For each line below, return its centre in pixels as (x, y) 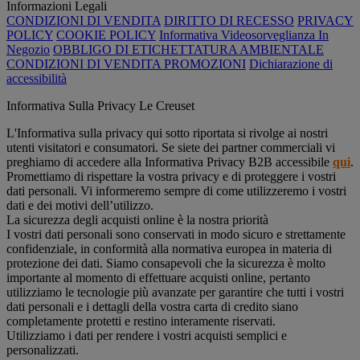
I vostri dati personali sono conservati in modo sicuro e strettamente (176, 234)
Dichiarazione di (291, 63)
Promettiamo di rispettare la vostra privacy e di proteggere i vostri (171, 176)
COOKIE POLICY (106, 35)
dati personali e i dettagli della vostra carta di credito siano (152, 306)
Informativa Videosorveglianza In (244, 35)
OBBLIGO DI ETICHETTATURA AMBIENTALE (188, 49)
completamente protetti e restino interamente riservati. (141, 321)
